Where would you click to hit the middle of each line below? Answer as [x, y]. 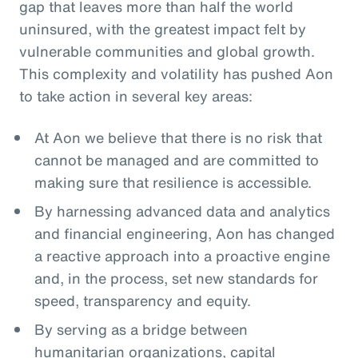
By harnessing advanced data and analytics [182, 211]
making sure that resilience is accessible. [177, 182]
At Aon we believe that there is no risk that [178, 137]
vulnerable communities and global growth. [169, 51]
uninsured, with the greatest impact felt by [163, 29]
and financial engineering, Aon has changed [184, 233]
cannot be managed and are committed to [176, 160]
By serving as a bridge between [141, 329]
